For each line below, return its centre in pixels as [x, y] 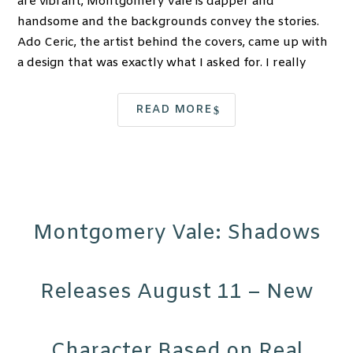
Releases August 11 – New [176, 293]
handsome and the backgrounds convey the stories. [169, 22]
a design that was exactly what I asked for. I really [162, 63]
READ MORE [173, 110]
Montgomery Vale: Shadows [176, 234]
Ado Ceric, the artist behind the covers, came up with [173, 43]
